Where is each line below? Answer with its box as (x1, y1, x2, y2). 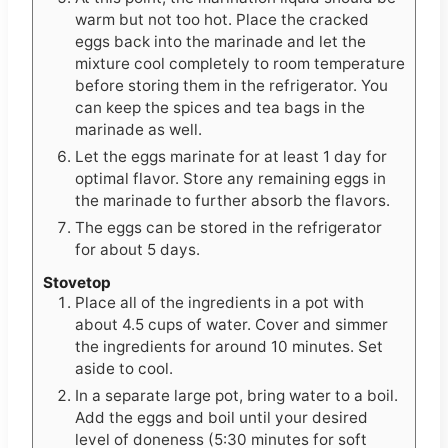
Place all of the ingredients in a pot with (75, 293, 364, 313)
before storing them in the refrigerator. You (75, 75, 388, 95)
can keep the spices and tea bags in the (75, 97, 365, 117)
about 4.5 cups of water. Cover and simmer (75, 315, 388, 335)
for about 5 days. (75, 239, 200, 259)
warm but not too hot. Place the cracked (75, 9, 369, 29)
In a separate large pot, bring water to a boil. (75, 386, 398, 406)
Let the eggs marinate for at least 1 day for (75, 146, 387, 166)
